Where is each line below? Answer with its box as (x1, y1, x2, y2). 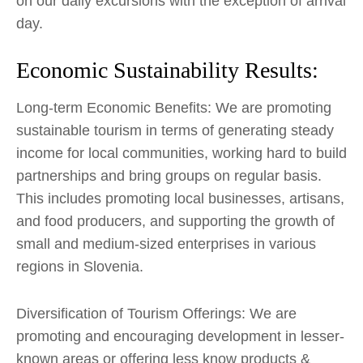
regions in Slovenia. (16, 258, 143, 275)
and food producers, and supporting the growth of (16, 212, 335, 229)
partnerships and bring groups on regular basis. (16, 167, 322, 184)
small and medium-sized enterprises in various (16, 235, 316, 252)
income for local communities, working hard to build (16, 144, 347, 161)
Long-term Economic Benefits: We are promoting (16, 99, 331, 116)
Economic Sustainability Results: (16, 58, 318, 83)
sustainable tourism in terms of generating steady (16, 122, 334, 139)
